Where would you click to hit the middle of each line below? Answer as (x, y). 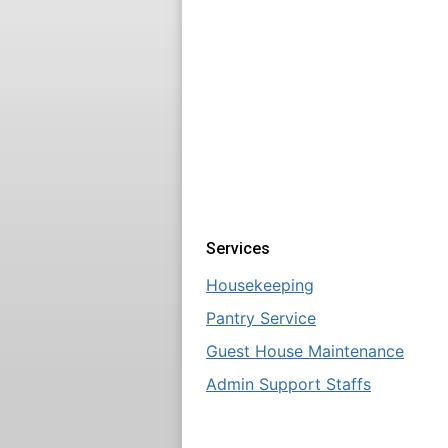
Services (238, 248)
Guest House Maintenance (305, 350)
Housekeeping (260, 284)
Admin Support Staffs (288, 383)
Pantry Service (261, 317)
